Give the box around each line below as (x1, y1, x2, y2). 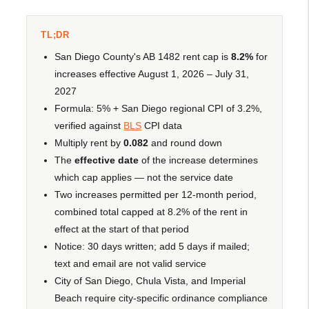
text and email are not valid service (54, 257, 207, 269)
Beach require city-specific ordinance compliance (54, 292, 268, 303)
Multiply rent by (54, 137, 124, 148)
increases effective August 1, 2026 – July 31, (54, 68, 250, 79)
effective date (74, 154, 139, 166)
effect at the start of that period (54, 223, 190, 235)
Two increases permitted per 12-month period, (54, 188, 257, 200)
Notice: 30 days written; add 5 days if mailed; (54, 240, 250, 252)
